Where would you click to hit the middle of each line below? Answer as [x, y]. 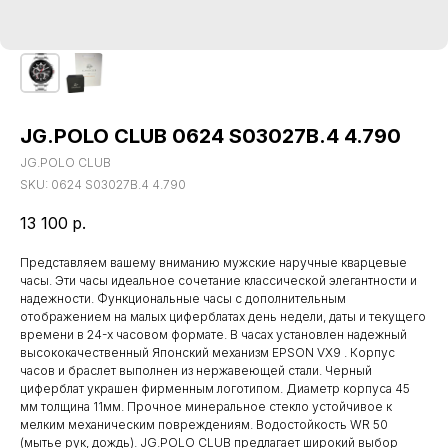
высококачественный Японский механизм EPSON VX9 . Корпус [207, 353]
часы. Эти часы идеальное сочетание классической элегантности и [218, 281]
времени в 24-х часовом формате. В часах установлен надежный [213, 335]
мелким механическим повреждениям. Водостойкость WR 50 [204, 425]
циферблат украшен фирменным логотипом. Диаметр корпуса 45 [215, 389]
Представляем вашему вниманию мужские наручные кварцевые [213, 263]
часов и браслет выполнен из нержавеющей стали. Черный [196, 371]
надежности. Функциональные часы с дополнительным [183, 299]
